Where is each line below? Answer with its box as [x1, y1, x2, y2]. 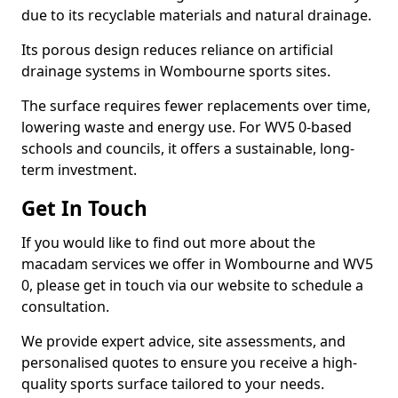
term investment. [21, 160, 137, 179]
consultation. [21, 297, 109, 316]
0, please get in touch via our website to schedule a [21, 275, 363, 295]
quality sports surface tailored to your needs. [21, 374, 324, 394]
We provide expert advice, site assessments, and [21, 331, 346, 351]
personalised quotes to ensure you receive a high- [21, 353, 357, 372]
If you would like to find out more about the [21, 233, 315, 252]
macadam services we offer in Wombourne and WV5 [21, 254, 373, 274]
